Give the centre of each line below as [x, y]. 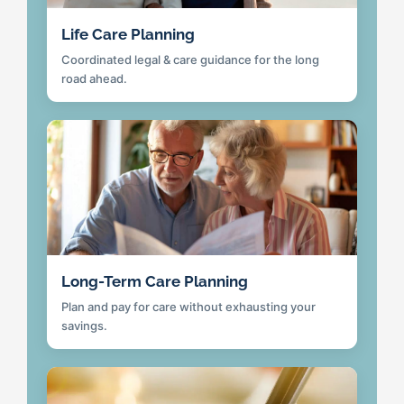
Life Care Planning [128, 35]
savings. [84, 326]
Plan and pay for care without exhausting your [188, 307]
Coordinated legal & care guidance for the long [190, 60]
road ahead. [94, 79]
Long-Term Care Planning [155, 282]
